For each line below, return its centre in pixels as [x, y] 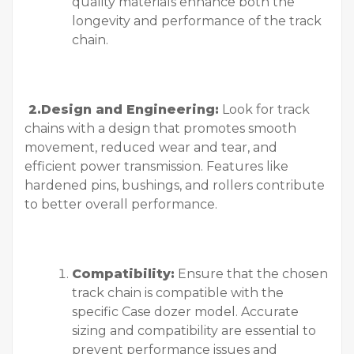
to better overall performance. [121, 205]
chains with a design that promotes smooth [160, 129]
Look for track [264, 110]
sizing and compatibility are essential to [194, 331]
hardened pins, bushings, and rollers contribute [175, 186]
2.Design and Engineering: [122, 110]
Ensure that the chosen [251, 274]
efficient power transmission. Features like [156, 167]
